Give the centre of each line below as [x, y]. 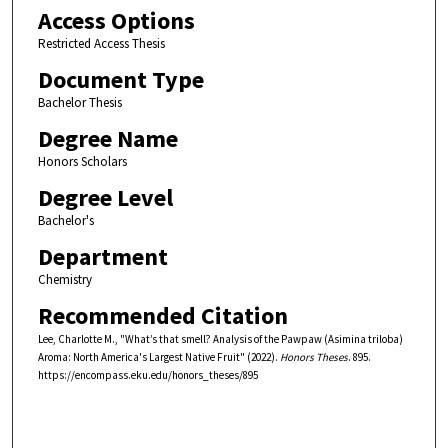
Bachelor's [65, 221]
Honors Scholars [82, 162]
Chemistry [64, 280]
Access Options [116, 21]
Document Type [120, 80]
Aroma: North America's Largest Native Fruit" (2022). [158, 357]
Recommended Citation [162, 316]
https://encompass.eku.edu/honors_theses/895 [147, 375]
